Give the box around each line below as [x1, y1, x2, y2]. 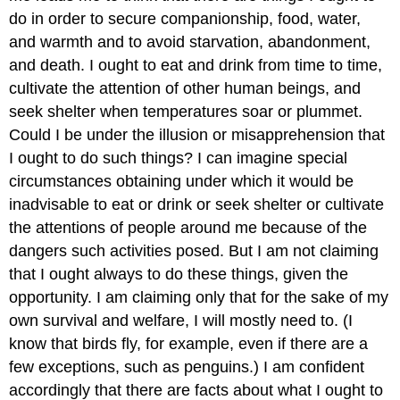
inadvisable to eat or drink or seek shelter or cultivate [9, 195, 385, 213]
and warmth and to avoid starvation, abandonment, [9, 32, 371, 51]
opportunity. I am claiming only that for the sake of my [9, 287, 389, 306]
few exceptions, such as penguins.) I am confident [9, 357, 365, 376]
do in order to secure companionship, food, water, [9, 9, 362, 28]
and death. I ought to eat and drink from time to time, [9, 55, 383, 74]
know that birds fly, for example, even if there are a [9, 334, 369, 353]
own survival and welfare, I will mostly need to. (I [9, 311, 354, 329]
